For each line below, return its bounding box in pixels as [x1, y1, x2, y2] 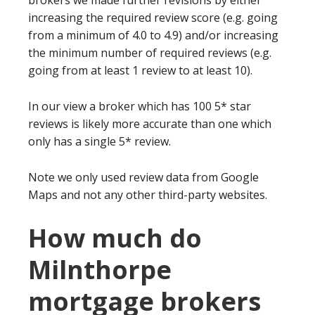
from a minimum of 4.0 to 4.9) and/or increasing [28, 27, 278, 44]
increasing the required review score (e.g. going [28, 10, 278, 26]
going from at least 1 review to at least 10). [28, 63, 252, 79]
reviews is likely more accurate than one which [28, 116, 271, 132]
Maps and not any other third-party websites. [28, 187, 267, 203]
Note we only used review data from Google [28, 169, 259, 186]
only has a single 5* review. [28, 134, 171, 150]
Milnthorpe [28, 252, 172, 288]
